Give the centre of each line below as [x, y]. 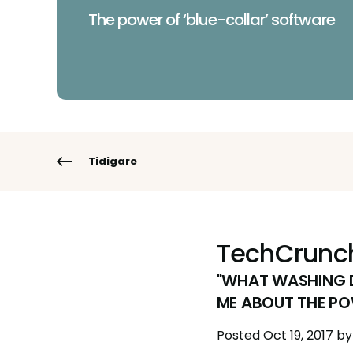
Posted [238, 335]
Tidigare [113, 161]
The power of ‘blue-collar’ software [212, 20]
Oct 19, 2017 [298, 335]
